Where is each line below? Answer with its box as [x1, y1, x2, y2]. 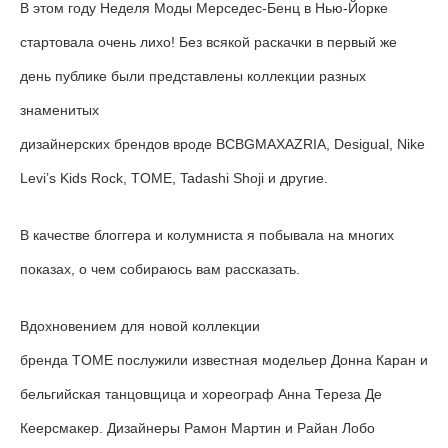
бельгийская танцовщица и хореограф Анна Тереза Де [20, 385, 382, 402]
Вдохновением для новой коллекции [20, 317, 260, 334]
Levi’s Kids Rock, [20, 169, 131, 186]
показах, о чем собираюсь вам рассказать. [20, 260, 300, 277]
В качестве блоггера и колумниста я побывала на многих [20, 226, 394, 243]
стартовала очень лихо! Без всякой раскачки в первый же [20, 33, 397, 50]
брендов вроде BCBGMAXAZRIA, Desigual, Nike [114, 135, 425, 152]
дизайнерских [20, 135, 114, 152]
